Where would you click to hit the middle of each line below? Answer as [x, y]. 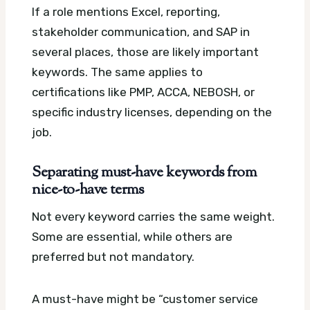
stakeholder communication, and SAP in [141, 32]
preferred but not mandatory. [113, 256]
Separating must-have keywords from [144, 173]
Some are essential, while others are [132, 236]
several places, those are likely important [145, 52]
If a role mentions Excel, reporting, [126, 12]
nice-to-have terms [88, 191]
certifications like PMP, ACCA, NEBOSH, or [143, 92]
